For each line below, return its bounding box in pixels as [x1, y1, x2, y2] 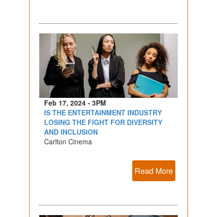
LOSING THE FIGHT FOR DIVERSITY [44, 117, 162, 127]
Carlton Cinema [44, 136, 92, 146]
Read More [135, 165, 173, 176]
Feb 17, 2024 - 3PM [44, 97, 106, 108]
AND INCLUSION [44, 126, 98, 137]
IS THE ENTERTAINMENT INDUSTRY [44, 107, 162, 117]
